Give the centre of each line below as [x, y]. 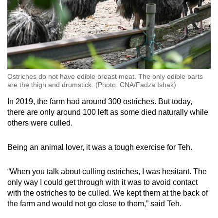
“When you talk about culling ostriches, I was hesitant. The [107, 171]
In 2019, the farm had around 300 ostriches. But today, [100, 101]
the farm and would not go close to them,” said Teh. [95, 203]
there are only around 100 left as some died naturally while [108, 112]
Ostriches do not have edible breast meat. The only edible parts [105, 76]
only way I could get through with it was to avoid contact [102, 182]
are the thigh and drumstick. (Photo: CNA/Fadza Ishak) [92, 84]
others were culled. [40, 123]
